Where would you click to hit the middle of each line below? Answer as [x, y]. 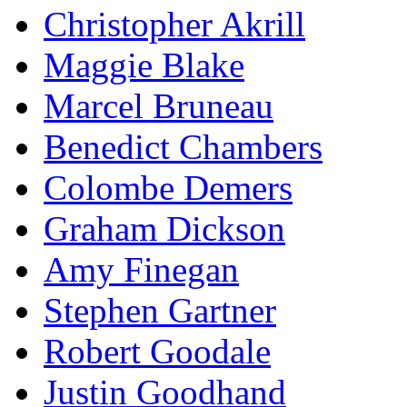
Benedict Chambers [183, 146]
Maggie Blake [144, 65]
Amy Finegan [141, 269]
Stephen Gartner [160, 310]
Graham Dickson [164, 228]
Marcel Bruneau [159, 105]
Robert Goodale [157, 351]
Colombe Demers [168, 187]
